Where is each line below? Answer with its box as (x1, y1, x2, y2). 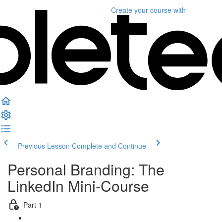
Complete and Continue (72, 141, 146, 151)
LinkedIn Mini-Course (7, 175, 149, 196)
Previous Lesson (18, 141, 70, 151)
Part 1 (23, 199, 42, 210)
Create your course (111, 5, 171, 15)
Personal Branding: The (7, 159, 165, 180)
